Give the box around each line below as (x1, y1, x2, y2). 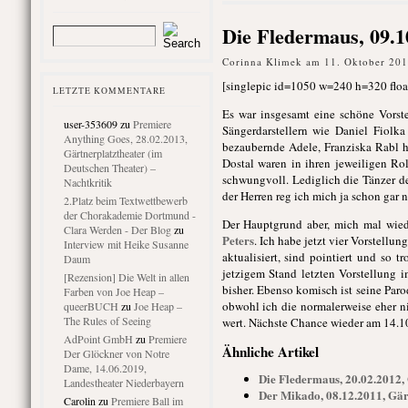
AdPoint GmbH (63, 331, 133, 346)
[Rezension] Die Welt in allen (63, 270, 189, 284)
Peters (221, 231, 254, 249)
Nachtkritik (63, 175, 112, 189)
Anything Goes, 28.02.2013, (63, 131, 188, 146)
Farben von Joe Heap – (63, 284, 164, 299)
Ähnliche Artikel (221, 342, 319, 362)
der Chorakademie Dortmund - (63, 208, 196, 222)
